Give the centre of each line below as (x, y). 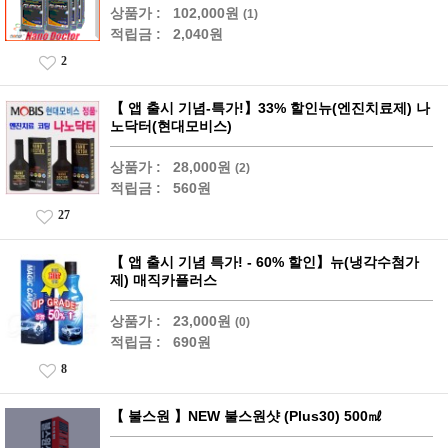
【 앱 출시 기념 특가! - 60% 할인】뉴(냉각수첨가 (264, 262)
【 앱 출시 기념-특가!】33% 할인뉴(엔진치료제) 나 (270, 108)
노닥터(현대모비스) (171, 126)
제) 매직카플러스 (163, 280)
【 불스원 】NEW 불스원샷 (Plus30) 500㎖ (246, 416)
